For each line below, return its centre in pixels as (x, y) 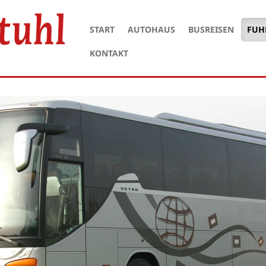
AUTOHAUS (151, 29)
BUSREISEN (211, 29)
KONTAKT (109, 53)
